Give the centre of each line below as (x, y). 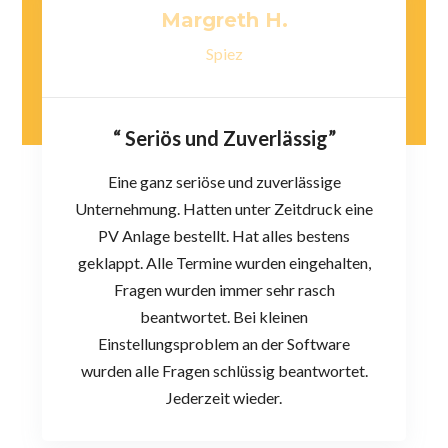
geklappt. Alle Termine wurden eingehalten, (224, 262)
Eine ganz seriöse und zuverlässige (224, 181)
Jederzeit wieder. (224, 397)
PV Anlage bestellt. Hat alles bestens (224, 235)
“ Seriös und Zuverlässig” (224, 137)
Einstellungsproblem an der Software (224, 343)
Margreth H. (224, 19)
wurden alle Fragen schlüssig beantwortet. (224, 370)
